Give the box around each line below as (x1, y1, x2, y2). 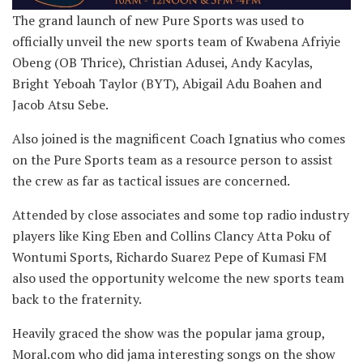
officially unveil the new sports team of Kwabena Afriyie (12, 32, 340, 50)
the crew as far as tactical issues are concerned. (12, 171, 290, 190)
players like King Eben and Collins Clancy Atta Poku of (12, 226, 331, 245)
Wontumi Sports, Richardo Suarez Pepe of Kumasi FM (12, 247, 327, 266)
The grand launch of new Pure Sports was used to (12, 11, 304, 29)
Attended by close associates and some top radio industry (12, 205, 349, 224)
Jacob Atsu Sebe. (12, 95, 109, 113)
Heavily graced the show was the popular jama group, (12, 323, 325, 342)
